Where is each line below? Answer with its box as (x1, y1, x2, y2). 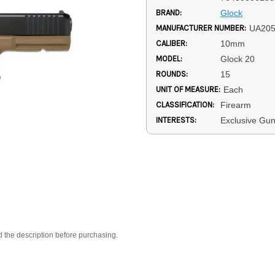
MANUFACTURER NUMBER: (156, 23, 246, 33)
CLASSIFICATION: (156, 100, 214, 110)
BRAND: (156, 8, 182, 18)
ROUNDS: (156, 69, 188, 79)
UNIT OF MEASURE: (156, 85, 220, 95)
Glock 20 (220, 54, 255, 64)
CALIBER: (156, 39, 187, 48)
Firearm (220, 100, 251, 110)
